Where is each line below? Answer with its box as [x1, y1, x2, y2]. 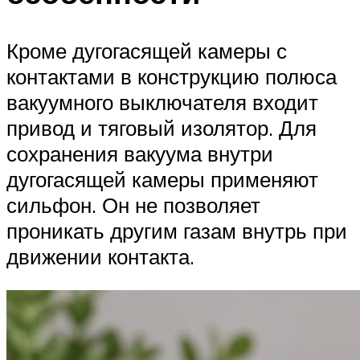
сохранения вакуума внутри [6, 141, 273, 167]
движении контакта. [6, 243, 194, 270]
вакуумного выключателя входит [6, 89, 318, 116]
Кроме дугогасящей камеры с [6, 38, 287, 64]
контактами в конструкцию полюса [6, 63, 337, 90]
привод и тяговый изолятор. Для [6, 115, 317, 141]
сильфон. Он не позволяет [6, 192, 260, 219]
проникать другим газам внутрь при [6, 218, 347, 244]
